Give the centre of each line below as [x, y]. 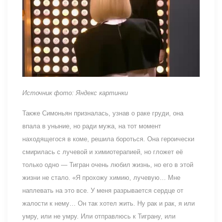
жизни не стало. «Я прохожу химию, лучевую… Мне [101, 177]
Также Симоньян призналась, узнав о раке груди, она [103, 113]
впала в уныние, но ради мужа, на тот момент [92, 126]
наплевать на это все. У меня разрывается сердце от [103, 190]
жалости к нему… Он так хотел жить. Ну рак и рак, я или [109, 203]
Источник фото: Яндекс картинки [75, 93]
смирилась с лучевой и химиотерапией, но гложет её [103, 152]
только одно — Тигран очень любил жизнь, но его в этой [108, 165]
